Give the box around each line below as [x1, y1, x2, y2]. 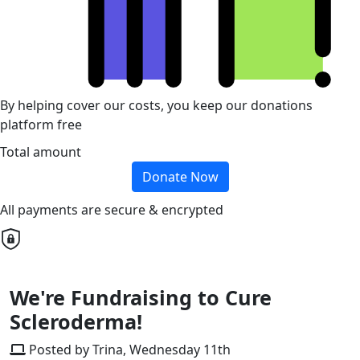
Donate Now [141, 168, 219, 186]
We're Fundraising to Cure [10, 283, 272, 311]
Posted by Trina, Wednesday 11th [26, 340, 231, 358]
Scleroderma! [10, 307, 142, 335]
